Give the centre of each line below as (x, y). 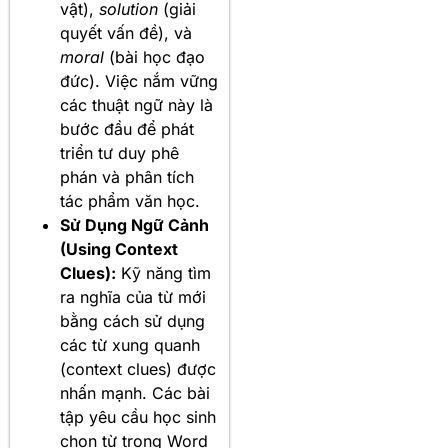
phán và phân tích (127, 177)
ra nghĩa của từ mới (133, 297)
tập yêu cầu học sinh (138, 417)
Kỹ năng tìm (163, 273)
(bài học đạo (154, 57)
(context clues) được (138, 369)
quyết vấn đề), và (126, 33)
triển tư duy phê (119, 153)
